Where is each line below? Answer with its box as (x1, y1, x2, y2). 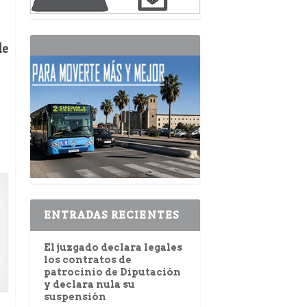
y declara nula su (43, 279, 135, 291)
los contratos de (43, 254, 132, 266)
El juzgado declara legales (43, 242, 182, 254)
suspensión (43, 291, 106, 303)
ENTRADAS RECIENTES (43, 208, 180, 223)
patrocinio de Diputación (43, 267, 181, 278)
